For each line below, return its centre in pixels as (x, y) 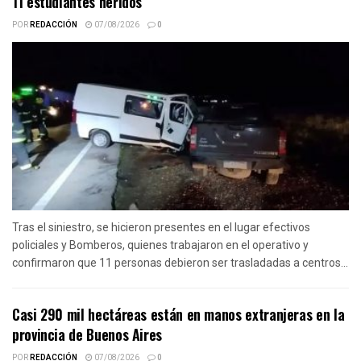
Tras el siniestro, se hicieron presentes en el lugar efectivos (161, 227)
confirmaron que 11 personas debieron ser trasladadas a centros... (180, 262)
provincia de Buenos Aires (87, 334)
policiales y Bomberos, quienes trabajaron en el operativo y (160, 245)
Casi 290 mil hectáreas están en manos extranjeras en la (178, 314)
